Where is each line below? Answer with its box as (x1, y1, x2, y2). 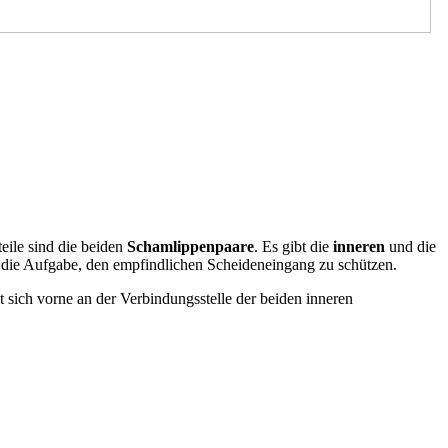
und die (385, 237, 436, 255)
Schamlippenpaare (127, 237, 254, 255)
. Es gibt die (254, 237, 333, 255)
